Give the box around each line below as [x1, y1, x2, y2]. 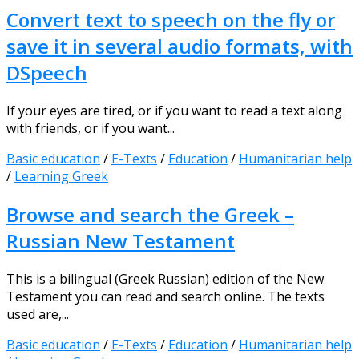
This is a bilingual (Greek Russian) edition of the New [6, 269, 324, 288]
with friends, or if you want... [6, 119, 175, 137]
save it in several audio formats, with [6, 32, 353, 59]
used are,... [6, 305, 69, 323]
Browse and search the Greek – [6, 200, 294, 228]
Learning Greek [14, 167, 108, 185]
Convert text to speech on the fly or [6, 6, 335, 33]
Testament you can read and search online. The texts [6, 287, 325, 305]
